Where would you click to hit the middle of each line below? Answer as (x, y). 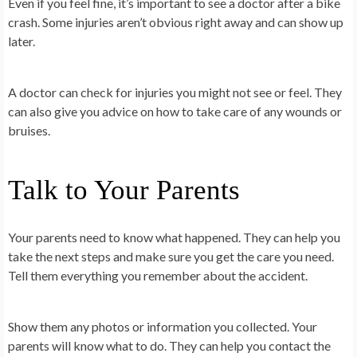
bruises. (29, 130)
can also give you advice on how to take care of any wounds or (175, 111)
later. (22, 41)
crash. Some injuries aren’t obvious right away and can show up (176, 22)
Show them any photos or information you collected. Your (163, 326)
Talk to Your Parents (124, 190)
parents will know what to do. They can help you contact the (169, 345)
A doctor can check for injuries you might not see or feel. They (175, 92)
